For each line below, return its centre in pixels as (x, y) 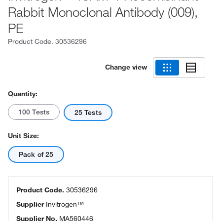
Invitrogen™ (65, 204)
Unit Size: (23, 136)
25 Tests (88, 112)
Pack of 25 (36, 154)
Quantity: (23, 94)
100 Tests (34, 112)
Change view (126, 67)
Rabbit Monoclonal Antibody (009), (103, 12)
